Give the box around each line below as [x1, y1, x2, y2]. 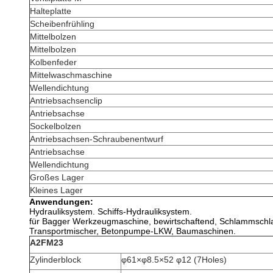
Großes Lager [30, 172, 84, 182]
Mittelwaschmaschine [30, 70, 112, 80]
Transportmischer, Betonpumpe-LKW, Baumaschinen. [29, 226, 236, 236]
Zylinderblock [30, 255, 81, 264]
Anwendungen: [29, 197, 93, 207]
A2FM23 [30, 238, 63, 247]
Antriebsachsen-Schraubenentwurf [30, 134, 163, 144]
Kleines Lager [30, 185, 83, 195]
